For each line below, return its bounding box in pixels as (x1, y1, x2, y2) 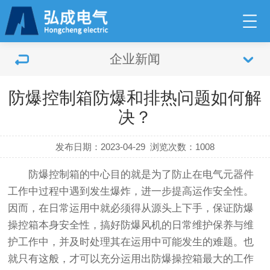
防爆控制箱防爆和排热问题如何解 (8, 89, 262, 107)
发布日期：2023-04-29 (55, 142, 145, 152)
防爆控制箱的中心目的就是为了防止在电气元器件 (8, 169, 254, 180)
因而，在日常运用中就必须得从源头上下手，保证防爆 (8, 202, 254, 214)
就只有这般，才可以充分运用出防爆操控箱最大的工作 (8, 253, 254, 265)
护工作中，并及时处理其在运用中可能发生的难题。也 (8, 236, 254, 248)
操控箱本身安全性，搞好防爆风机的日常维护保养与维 (8, 219, 254, 231)
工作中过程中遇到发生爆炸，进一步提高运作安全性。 (8, 186, 254, 197)
